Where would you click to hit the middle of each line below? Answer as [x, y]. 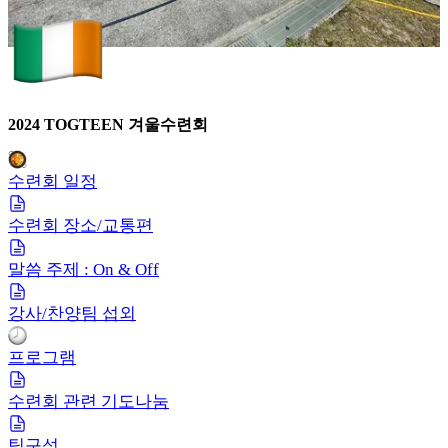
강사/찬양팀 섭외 [72, 313]
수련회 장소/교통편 [80, 225]
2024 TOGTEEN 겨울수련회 [108, 125]
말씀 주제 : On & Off [83, 269]
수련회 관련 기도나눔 [88, 401]
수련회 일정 [52, 181]
